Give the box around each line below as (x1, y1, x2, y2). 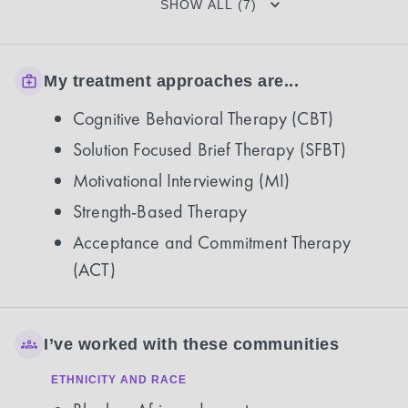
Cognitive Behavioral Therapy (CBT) (73, 107, 334, 130)
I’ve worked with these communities (44, 334, 339, 353)
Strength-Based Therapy (73, 199, 248, 223)
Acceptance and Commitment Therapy (73, 230, 351, 254)
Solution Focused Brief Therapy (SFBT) (73, 138, 347, 161)
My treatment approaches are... (44, 71, 299, 90)
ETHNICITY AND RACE (51, 373, 187, 386)
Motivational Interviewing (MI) (73, 168, 291, 192)
